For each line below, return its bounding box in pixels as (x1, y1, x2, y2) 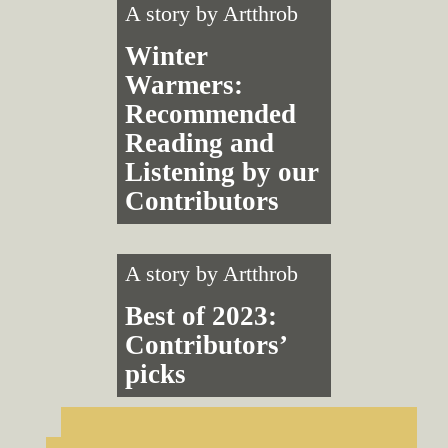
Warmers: (125, 70, 244, 100)
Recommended (125, 99, 297, 129)
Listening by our (125, 157, 320, 187)
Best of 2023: (125, 300, 278, 331)
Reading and (125, 128, 275, 158)
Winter (125, 41, 209, 71)
